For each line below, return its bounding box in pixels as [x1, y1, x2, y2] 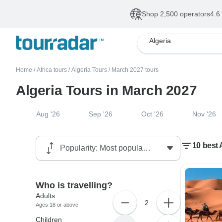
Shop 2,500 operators [142, 10, 210, 18]
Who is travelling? [36, 180, 113, 190]
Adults [36, 192, 55, 200]
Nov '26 [192, 110, 216, 118]
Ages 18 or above [36, 202, 79, 208]
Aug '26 [36, 110, 60, 118]
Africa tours [37, 66, 67, 73]
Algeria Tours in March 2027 [16, 82, 197, 98]
